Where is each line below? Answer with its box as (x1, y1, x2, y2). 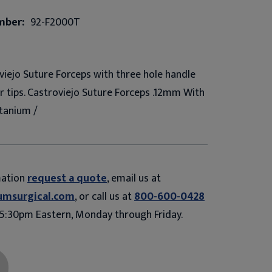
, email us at (107, 169, 161, 188)
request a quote (27, 169, 107, 188)
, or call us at (75, 187, 134, 206)
